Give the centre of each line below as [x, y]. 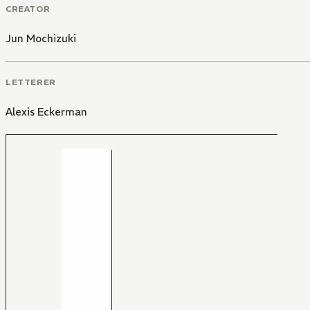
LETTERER [31, 82]
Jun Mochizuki [41, 38]
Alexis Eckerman [46, 111]
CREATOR [28, 8]
